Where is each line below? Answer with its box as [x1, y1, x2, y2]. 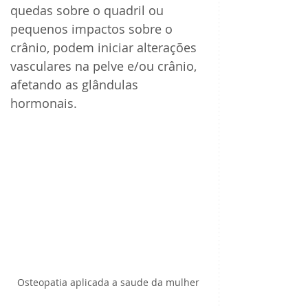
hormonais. [10, 95, 77, 112]
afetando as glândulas [10, 76, 142, 93]
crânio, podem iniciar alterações [10, 39, 200, 56]
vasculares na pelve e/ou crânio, [10, 58, 200, 75]
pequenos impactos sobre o [10, 21, 176, 38]
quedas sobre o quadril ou [10, 2, 167, 19]
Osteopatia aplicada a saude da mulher [16, 275, 199, 289]
